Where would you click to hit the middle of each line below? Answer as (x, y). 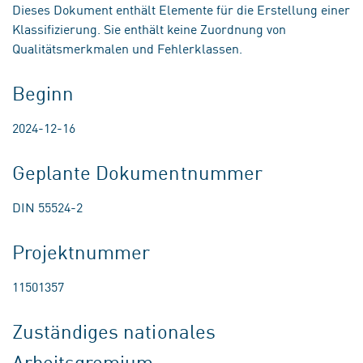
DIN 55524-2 (47, 207)
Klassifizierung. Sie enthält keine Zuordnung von (149, 28)
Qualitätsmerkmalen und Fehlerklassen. (127, 48)
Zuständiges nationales (114, 331)
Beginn (43, 92)
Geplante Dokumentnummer (137, 172)
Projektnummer (81, 251)
